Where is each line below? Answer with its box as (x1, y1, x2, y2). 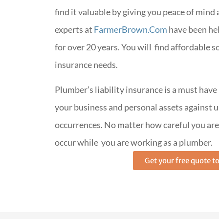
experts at (55, 24, 94, 35)
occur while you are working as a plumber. (55, 136, 213, 148)
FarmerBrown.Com (94, 24, 167, 35)
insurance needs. (55, 59, 118, 70)
